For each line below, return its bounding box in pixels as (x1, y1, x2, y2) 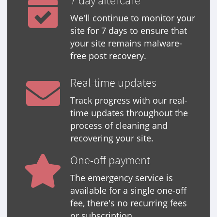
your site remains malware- (70, 37, 182, 49)
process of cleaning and (70, 120, 168, 132)
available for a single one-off (70, 185, 186, 197)
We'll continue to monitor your (70, 12, 195, 24)
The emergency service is (70, 172, 173, 184)
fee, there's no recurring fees (70, 197, 187, 209)
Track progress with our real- (70, 94, 187, 107)
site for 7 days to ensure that (70, 25, 187, 37)
